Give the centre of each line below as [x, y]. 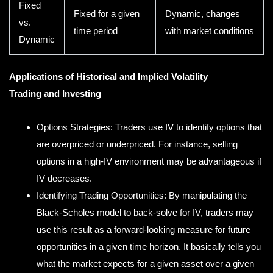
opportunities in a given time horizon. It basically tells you [149, 246]
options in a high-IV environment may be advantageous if [149, 161]
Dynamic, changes [203, 13]
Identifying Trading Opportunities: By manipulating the [142, 195]
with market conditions [210, 30]
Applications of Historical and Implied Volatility [108, 77]
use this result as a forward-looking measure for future [144, 229]
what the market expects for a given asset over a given [145, 263]
